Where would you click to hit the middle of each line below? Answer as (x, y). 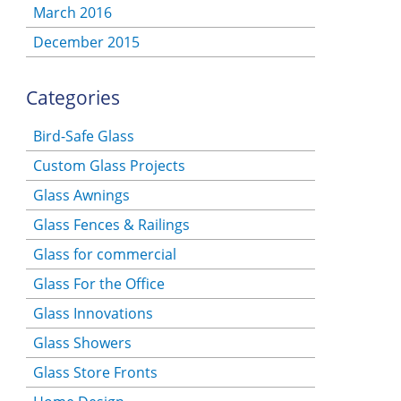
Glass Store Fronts (95, 373)
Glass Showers (82, 343)
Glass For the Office (98, 284)
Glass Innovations (93, 314)
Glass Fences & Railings (111, 225)
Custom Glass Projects (109, 166)
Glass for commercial (104, 255)
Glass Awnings (81, 196)
